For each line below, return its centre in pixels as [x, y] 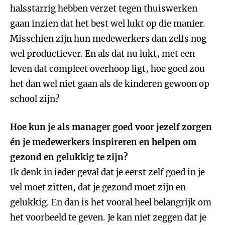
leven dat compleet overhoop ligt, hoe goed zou [107, 69]
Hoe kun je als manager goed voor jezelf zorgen [111, 127]
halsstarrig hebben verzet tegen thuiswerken [104, 9]
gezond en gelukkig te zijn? [69, 157]
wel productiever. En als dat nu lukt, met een [102, 54]
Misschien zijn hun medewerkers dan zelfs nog [108, 39]
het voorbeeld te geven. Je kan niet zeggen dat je [108, 217]
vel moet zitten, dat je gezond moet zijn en [98, 187]
